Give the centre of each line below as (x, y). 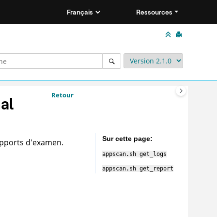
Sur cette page (126, 139)
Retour (62, 95)
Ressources (155, 12)
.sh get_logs (146, 154)
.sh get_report (149, 168)
